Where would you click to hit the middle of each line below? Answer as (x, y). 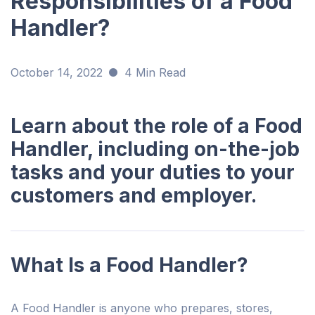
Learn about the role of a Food (156, 126)
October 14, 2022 (57, 73)
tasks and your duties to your (153, 173)
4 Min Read (155, 73)
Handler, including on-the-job (155, 149)
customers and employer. (134, 196)
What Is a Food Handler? (129, 265)
